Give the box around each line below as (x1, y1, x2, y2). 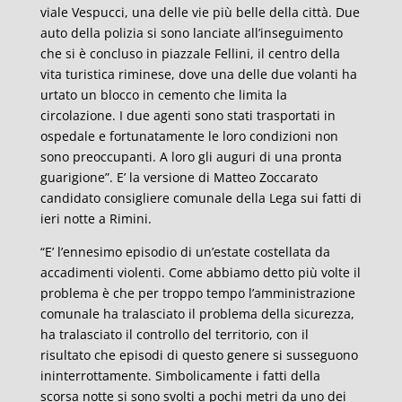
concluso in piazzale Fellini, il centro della (89, 45, 340, 62)
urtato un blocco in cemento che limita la (39, 86, 287, 103)
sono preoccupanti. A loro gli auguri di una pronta (39, 148, 342, 165)
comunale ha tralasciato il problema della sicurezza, (39, 305, 354, 322)
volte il (320, 264, 361, 281)
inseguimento (259, 24, 343, 41)
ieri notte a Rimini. (39, 210, 152, 227)
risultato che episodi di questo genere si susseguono (39, 346, 358, 363)
